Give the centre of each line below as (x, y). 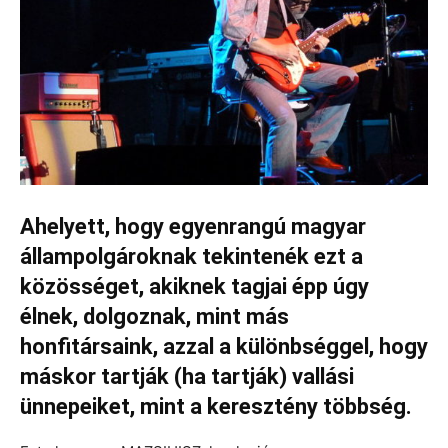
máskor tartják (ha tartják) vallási (187, 376)
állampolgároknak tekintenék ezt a (191, 256)
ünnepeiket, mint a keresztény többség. (216, 406)
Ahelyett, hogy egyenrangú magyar (193, 226)
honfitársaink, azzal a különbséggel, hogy (224, 346)
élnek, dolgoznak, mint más (154, 316)
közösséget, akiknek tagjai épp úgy (194, 286)
